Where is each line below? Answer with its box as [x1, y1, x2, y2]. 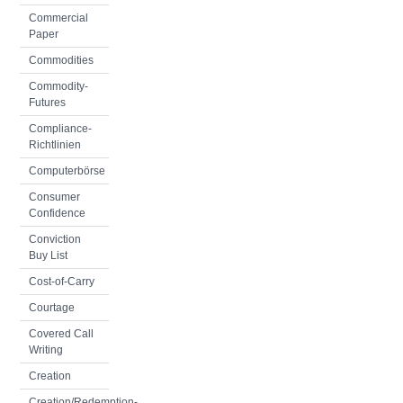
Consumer [29, 191, 80, 203]
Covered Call [29, 327, 94, 340]
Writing [29, 344, 63, 356]
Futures [29, 96, 66, 109]
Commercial [29, 12, 88, 24]
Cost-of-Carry [29, 275, 94, 288]
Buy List [29, 249, 67, 262]
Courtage [29, 301, 75, 314]
